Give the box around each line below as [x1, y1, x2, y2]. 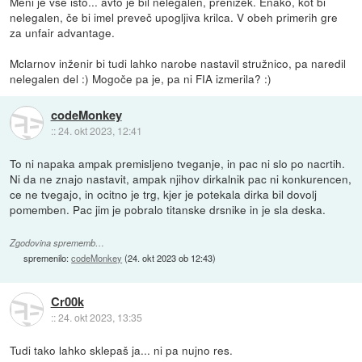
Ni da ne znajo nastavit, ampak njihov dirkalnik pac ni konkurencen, [10, 170, 352, 187]
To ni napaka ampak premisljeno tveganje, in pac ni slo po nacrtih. [10, 154, 346, 171]
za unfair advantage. [10, 23, 116, 40]
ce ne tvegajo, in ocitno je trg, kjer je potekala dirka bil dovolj [10, 185, 318, 202]
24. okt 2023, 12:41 [57, 123, 142, 137]
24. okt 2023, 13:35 [57, 310, 142, 325]
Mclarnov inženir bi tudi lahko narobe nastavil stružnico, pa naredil [10, 54, 347, 71]
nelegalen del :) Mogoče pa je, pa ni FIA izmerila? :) [10, 69, 272, 86]
